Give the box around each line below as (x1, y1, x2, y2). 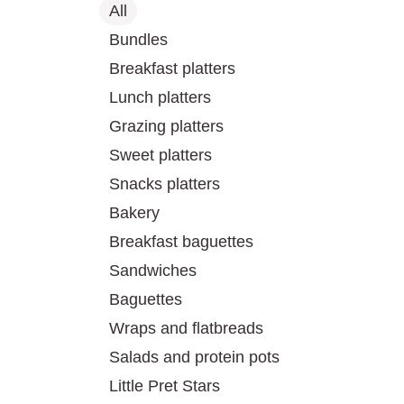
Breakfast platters (109, 60, 235, 78)
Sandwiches (109, 262, 197, 280)
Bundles (109, 31, 168, 49)
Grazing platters (109, 117, 224, 135)
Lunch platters (109, 88, 211, 106)
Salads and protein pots (109, 348, 280, 366)
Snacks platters (109, 175, 220, 193)
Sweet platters (109, 146, 212, 164)
